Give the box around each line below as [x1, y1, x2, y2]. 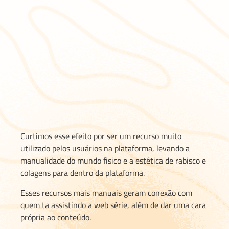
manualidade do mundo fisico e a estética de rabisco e [20, 154, 206, 167]
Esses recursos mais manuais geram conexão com [20, 186, 192, 199]
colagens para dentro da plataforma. [20, 167, 145, 179]
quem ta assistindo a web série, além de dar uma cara [20, 198, 206, 211]
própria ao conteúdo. [20, 211, 91, 223]
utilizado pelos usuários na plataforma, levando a [20, 142, 190, 155]
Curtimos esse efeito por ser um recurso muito [20, 130, 181, 143]
